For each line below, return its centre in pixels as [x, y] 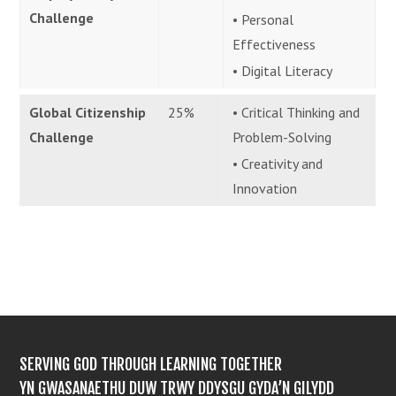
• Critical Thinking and [297, 112]
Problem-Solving [282, 137]
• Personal [263, 19]
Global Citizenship [88, 112]
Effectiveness [274, 44]
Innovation [265, 188]
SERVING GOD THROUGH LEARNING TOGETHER [151, 365]
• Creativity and [278, 163]
